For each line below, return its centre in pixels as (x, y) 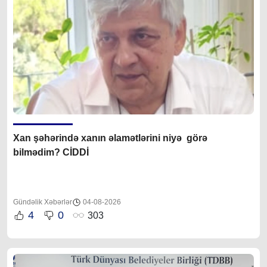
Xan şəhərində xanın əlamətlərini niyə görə (110, 138)
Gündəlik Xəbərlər (43, 202)
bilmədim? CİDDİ (51, 153)
